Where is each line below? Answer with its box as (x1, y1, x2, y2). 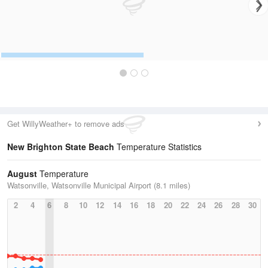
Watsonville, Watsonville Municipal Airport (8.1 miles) (7, 179, 190, 191)
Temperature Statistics (114, 141, 202, 153)
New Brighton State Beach (7, 141, 114, 153)
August (7, 167, 37, 179)
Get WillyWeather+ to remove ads (7, 118, 124, 129)
